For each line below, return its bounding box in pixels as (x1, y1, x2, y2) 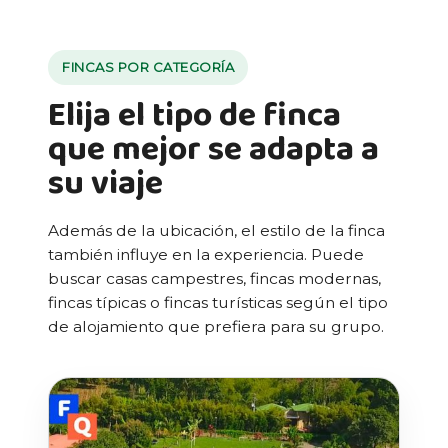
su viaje (48, 155, 163, 211)
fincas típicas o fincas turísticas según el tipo (48, 292, 388, 312)
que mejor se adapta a (48, 121, 379, 177)
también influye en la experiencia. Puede (48, 244, 364, 264)
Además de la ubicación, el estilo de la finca (48, 220, 385, 240)
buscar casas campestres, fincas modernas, (48, 268, 381, 288)
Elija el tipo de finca (48, 87, 341, 143)
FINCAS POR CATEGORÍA (62, 58, 234, 75)
